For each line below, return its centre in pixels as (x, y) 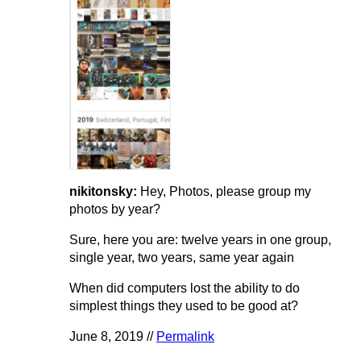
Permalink (185, 337)
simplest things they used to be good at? (184, 306)
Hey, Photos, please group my (226, 192)
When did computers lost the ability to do (185, 288)
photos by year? (115, 210)
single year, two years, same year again (182, 258)
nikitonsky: (105, 192)
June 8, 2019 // (113, 337)
